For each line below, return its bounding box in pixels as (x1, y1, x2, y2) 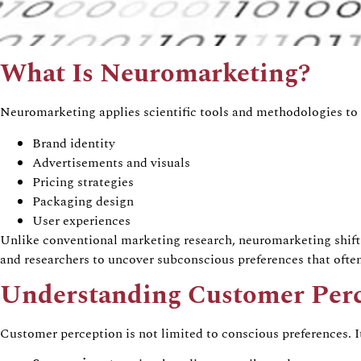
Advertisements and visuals (32, 152, 190, 172)
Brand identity (32, 133, 115, 153)
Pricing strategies (32, 172, 134, 192)
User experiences (32, 210, 131, 230)
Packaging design (32, 191, 134, 211)
